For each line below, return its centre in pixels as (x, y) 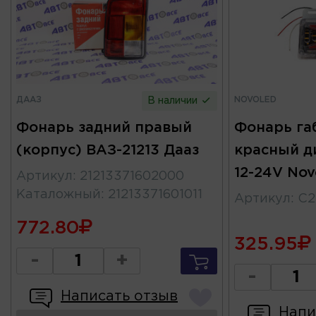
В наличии (174, 101)
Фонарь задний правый (104, 127)
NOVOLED (255, 99)
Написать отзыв (119, 296)
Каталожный (59, 194)
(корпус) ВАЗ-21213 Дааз (108, 150)
